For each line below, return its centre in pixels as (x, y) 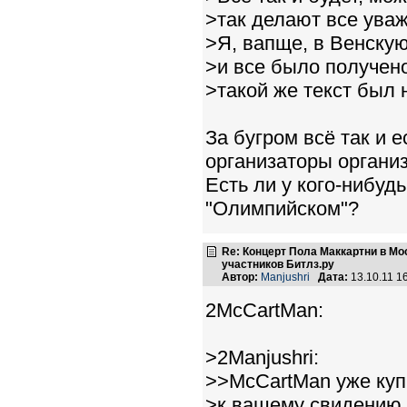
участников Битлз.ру (278, 264)
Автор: (240, 277)
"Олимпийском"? (282, 208)
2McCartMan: (264, 310)
